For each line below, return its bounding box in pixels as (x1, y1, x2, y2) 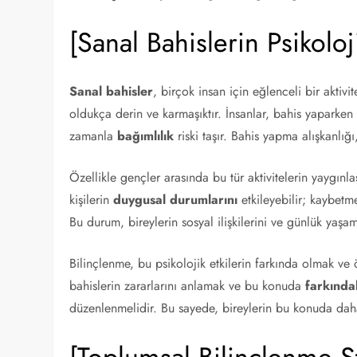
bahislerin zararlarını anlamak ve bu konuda (69, 277, 306, 295)
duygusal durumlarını (113, 190, 238, 209)
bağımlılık (117, 127, 175, 145)
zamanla (69, 127, 118, 145)
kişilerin (69, 190, 114, 209)
